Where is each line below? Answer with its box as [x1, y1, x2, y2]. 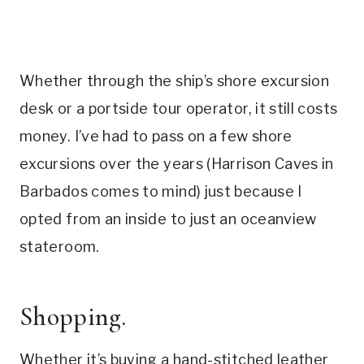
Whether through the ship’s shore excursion [19, 71, 330, 89]
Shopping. [19, 300, 126, 332]
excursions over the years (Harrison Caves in [19, 154, 334, 172]
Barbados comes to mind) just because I [19, 182, 302, 200]
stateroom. [19, 237, 100, 255]
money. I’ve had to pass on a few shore [19, 127, 292, 145]
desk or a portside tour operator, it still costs [19, 99, 338, 117]
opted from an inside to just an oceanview [19, 210, 317, 227]
